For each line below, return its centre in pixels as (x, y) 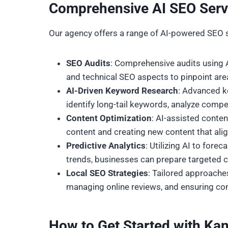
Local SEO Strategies (107, 173)
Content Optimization (109, 118)
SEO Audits (88, 63)
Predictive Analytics (106, 146)
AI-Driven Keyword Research (122, 91)
